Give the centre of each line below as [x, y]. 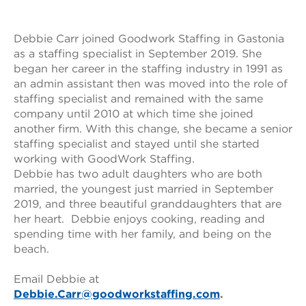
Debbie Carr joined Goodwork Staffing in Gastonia [149, 38]
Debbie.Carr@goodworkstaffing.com [117, 294]
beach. [31, 249]
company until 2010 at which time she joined [134, 113]
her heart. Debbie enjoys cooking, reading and [139, 219]
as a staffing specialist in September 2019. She [138, 53]
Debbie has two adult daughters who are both [138, 173]
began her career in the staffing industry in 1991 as [148, 68]
